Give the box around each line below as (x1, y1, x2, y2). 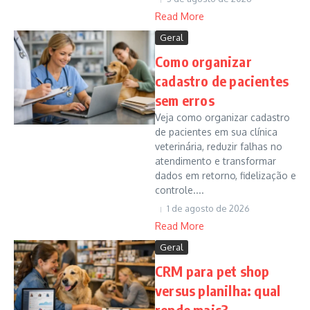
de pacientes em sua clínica (155, 126, 277, 138)
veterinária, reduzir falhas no (155, 140, 282, 152)
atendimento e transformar (155, 155, 276, 167)
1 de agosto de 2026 (167, 203, 250, 214)
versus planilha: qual (155, 282, 281, 299)
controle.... (155, 184, 204, 196)
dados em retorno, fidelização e (155, 170, 296, 181)
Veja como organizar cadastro (155, 111, 290, 123)
